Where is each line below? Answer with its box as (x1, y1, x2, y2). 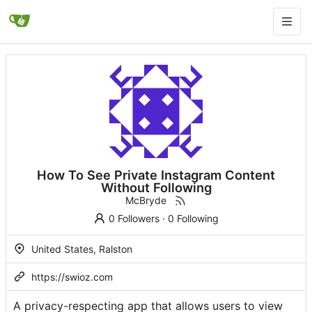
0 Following (167, 212, 219, 225)
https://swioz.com (31, 271, 113, 283)
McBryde (125, 194, 166, 207)
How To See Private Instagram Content (37, 167, 275, 183)
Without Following (100, 180, 212, 196)
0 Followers (108, 212, 159, 225)
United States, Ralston (29, 243, 132, 256)
